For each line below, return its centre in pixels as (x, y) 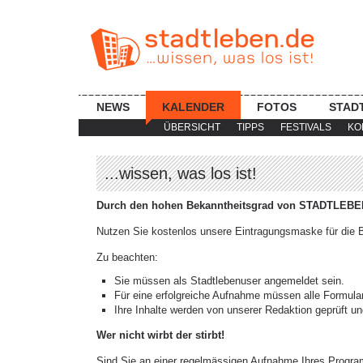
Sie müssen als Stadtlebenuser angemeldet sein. (229, 281)
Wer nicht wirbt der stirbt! (160, 335)
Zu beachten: (127, 257)
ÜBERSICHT (192, 127)
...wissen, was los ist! (181, 173)
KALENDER (193, 107)
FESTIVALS (306, 127)
